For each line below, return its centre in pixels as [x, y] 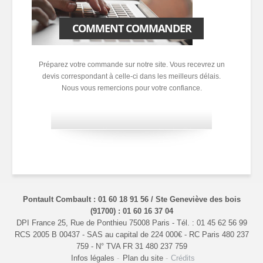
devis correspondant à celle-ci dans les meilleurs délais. [131, 77]
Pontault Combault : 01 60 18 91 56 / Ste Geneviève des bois [131, 199]
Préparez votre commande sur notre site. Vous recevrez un [131, 65]
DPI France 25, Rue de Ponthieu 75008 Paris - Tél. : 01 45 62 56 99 [131, 222]
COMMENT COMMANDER [131, 28]
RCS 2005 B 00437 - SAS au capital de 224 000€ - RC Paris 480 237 [131, 234]
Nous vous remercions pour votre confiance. [131, 88]
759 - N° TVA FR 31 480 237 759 [131, 246]
